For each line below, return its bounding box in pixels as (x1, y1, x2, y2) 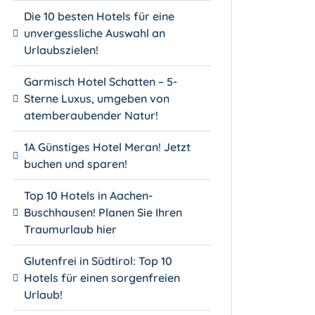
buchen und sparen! (24, 156, 128, 171)
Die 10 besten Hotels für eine (24, 8, 175, 23)
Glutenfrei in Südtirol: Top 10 (24, 253, 173, 268)
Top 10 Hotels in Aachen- (24, 188, 153, 202)
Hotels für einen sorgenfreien (24, 270, 181, 285)
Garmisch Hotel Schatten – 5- (24, 74, 178, 89)
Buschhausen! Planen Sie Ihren (24, 205, 183, 219)
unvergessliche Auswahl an (24, 25, 166, 40)
